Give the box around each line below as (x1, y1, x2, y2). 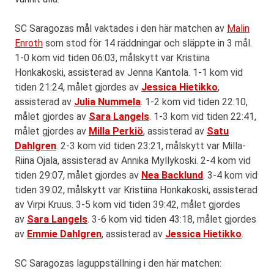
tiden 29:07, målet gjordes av (15, 169, 141, 182)
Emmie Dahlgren (27, 228, 102, 240)
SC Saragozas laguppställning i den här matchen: (15, 257, 221, 270)
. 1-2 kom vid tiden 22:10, (141, 96, 248, 108)
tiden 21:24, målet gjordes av (15, 81, 141, 94)
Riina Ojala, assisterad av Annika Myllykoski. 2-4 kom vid (15, 155, 251, 167)
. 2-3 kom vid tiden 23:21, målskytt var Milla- (56, 140, 246, 152)
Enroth (15, 37, 43, 50)
